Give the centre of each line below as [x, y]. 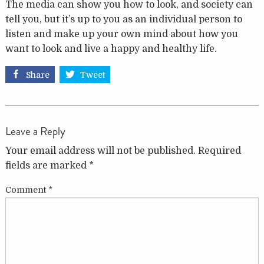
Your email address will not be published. [100, 151]
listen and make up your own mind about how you [121, 34]
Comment [27, 189]
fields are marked [47, 165]
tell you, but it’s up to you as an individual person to [123, 20]
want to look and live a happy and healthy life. [111, 49]
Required [219, 151]
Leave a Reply [35, 131]
